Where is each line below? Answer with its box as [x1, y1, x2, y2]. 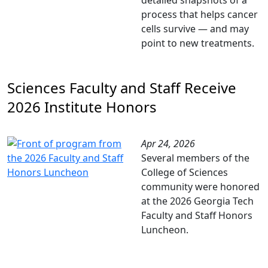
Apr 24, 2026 [141, 137, 195, 150]
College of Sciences [141, 166, 228, 179]
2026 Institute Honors [7, 97, 157, 117]
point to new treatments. [141, 36, 254, 50]
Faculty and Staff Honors [141, 209, 252, 222]
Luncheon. [141, 223, 188, 236]
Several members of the [141, 151, 249, 165]
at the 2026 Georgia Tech [141, 194, 254, 208]
